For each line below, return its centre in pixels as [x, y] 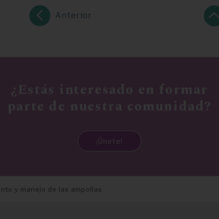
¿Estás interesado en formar [109, 90]
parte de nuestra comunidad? [109, 107]
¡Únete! [109, 141]
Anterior [73, 16]
